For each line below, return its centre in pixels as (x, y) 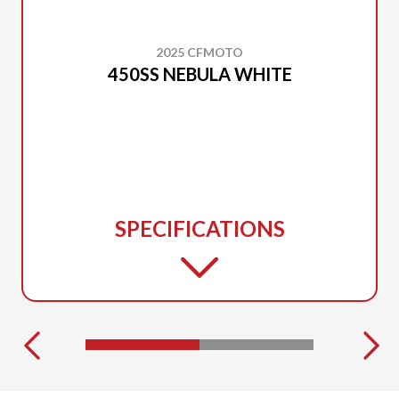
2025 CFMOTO (199, 52)
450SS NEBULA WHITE (199, 74)
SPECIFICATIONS (199, 228)
